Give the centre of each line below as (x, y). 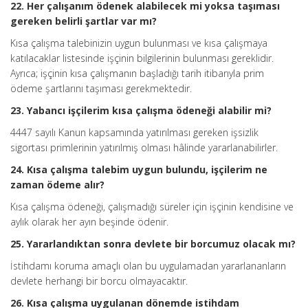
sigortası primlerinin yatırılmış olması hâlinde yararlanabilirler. (144, 147)
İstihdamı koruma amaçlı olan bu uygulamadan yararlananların (148, 266)
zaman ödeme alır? (57, 185)
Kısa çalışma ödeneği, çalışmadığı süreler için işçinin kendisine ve (152, 207)
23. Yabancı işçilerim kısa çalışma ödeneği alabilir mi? (141, 110)
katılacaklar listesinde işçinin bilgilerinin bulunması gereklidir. (142, 58)
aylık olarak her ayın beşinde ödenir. (89, 222)
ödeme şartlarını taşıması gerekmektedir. (101, 88)
